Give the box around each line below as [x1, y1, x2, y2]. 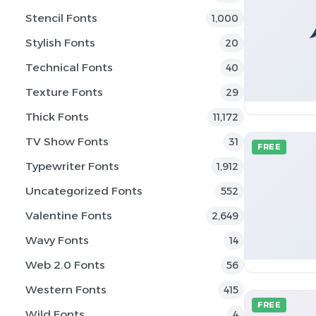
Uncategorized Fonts [25, 184, 142, 197]
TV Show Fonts [25, 135, 109, 148]
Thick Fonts [25, 110, 89, 123]
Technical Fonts [25, 61, 113, 74]
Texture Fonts [25, 85, 103, 99]
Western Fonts [25, 283, 107, 296]
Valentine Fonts [25, 209, 112, 222]
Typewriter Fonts [25, 159, 119, 173]
